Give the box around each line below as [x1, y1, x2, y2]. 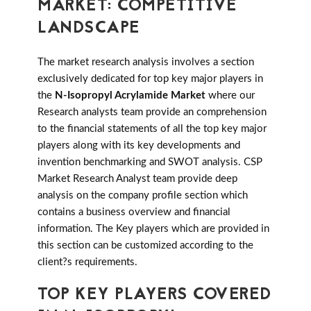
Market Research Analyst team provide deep [37, 174, 237, 185]
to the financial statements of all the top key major [37, 124, 267, 135]
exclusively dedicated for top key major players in [37, 74, 263, 85]
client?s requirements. [37, 257, 137, 268]
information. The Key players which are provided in [37, 224, 269, 235]
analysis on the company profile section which [37, 190, 248, 201]
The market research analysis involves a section [37, 57, 254, 68]
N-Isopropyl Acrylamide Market [55, 90, 205, 101]
